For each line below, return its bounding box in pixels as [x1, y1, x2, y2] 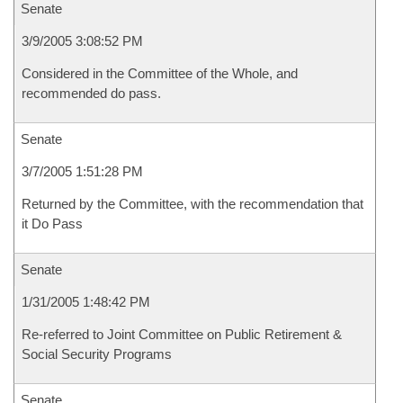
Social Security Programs [22, 346, 172, 362]
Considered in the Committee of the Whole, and [22, 66, 298, 81]
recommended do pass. [22, 85, 161, 101]
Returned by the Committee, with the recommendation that [22, 196, 363, 211]
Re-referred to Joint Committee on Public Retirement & [22, 327, 342, 342]
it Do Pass [22, 216, 83, 231]
